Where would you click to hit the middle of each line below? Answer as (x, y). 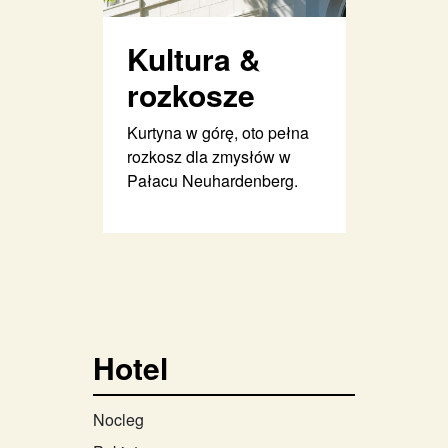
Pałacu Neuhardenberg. (212, 180)
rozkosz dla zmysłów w (208, 156)
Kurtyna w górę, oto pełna (217, 132)
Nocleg (118, 419)
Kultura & (193, 58)
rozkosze (190, 94)
